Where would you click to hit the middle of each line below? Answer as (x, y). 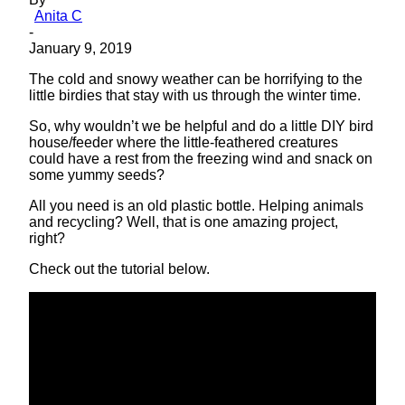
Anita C (58, 15)
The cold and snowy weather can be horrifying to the (196, 79)
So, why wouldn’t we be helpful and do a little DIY (189, 126)
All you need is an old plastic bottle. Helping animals (196, 205)
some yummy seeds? (97, 174)
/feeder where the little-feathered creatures (203, 142)
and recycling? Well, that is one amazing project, (184, 221)
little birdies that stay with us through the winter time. (195, 95)
